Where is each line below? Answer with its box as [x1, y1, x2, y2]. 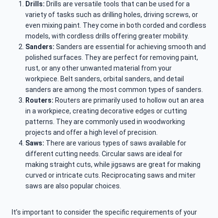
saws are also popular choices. [25, 182, 121, 190]
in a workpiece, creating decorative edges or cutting [25, 107, 187, 115]
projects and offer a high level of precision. [25, 128, 158, 137]
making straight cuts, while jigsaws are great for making [25, 161, 200, 169]
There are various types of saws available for [46, 139, 186, 147]
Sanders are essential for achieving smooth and [54, 43, 206, 51]
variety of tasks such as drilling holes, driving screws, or [25, 11, 198, 19]
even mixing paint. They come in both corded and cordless [25, 21, 206, 30]
